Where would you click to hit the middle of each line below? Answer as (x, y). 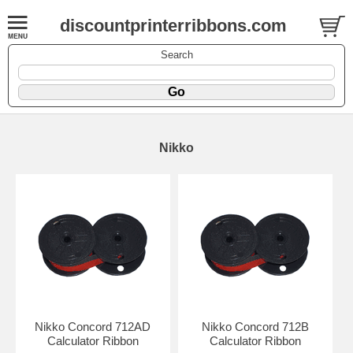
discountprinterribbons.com (173, 26)
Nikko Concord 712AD (93, 326)
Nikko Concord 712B (255, 326)
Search (176, 54)
